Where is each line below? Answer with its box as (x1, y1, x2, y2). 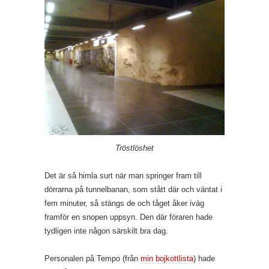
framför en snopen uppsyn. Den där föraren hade (44, 213, 213, 222)
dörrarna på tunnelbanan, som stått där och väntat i (44, 185, 222, 194)
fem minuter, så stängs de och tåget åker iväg (44, 199, 204, 208)
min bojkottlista (141, 254, 193, 263)
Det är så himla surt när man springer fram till (44, 171, 202, 180)
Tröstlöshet (115, 144, 154, 153)
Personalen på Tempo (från (44, 254, 141, 263)
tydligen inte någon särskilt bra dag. (44, 226, 168, 235)
